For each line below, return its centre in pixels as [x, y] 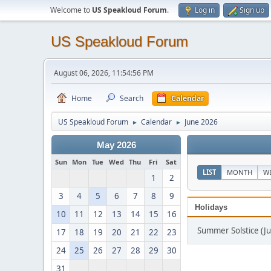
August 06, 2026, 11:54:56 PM [104, 73]
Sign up [252, 10]
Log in [205, 10]
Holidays [211, 207]
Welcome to [71, 10]
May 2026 [116, 145]
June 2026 [201, 122]
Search [132, 98]
